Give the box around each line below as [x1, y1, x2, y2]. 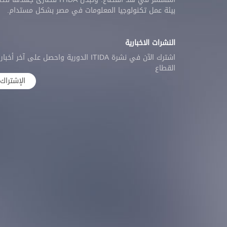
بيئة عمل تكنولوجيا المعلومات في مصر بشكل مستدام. [7, 3, 175, 17]
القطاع [155, 61, 175, 75]
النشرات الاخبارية [125, 35, 175, 50]
